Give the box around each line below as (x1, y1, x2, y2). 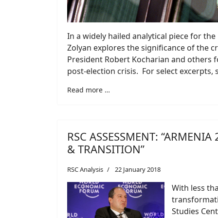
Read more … (67, 85, 110, 94)
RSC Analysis (67, 164, 103, 174)
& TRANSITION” (67, 141, 145, 156)
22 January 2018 (115, 164, 161, 174)
